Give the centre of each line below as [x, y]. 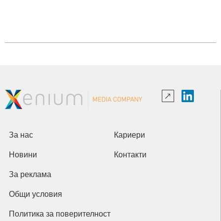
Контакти [132, 154]
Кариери [132, 135]
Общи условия [38, 194]
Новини [26, 154]
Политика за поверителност [62, 214]
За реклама [32, 174]
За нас [23, 135]
